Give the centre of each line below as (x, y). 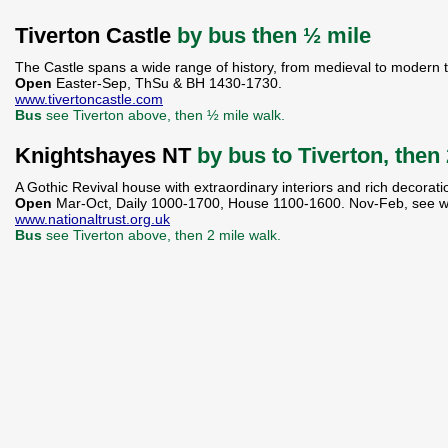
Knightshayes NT (106, 155)
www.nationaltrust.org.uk (92, 219)
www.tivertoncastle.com (89, 99)
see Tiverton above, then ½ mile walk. (165, 115)
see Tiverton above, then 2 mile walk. (163, 235)
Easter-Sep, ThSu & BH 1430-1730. (169, 83)
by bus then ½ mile (274, 35)
